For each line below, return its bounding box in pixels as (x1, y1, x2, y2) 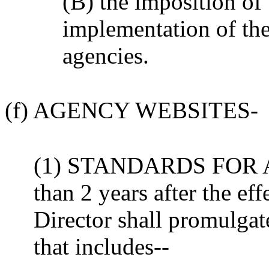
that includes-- (34, 234, 169, 259)
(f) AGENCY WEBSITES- (5, 97, 258, 123)
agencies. (62, 43, 149, 68)
